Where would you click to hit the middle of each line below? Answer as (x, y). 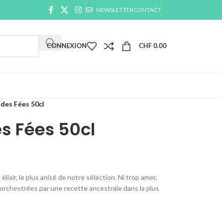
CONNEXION (67, 46)
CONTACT (147, 10)
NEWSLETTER (115, 10)
